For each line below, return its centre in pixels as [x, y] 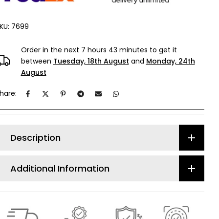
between [37, 61]
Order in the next [51, 50]
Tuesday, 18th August [91, 61]
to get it [162, 50]
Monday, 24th [170, 61]
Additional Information [60, 168]
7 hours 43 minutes [114, 50]
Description [35, 137]
